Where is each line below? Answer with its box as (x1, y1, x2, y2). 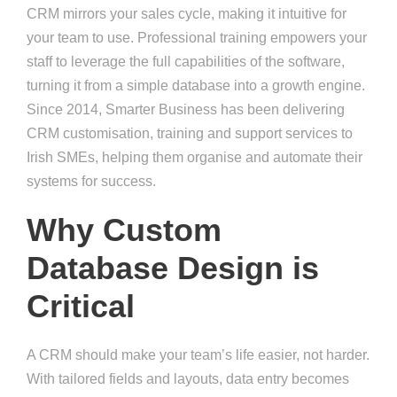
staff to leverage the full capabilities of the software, (27, 54, 345, 70)
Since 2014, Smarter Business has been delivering (27, 102, 345, 118)
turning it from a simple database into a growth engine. (27, 78, 365, 94)
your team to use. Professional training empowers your (27, 30, 367, 46)
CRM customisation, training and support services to (27, 126, 353, 142)
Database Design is (27, 250, 319, 287)
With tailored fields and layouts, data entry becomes (27, 371, 349, 387)
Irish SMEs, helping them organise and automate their (27, 150, 362, 166)
